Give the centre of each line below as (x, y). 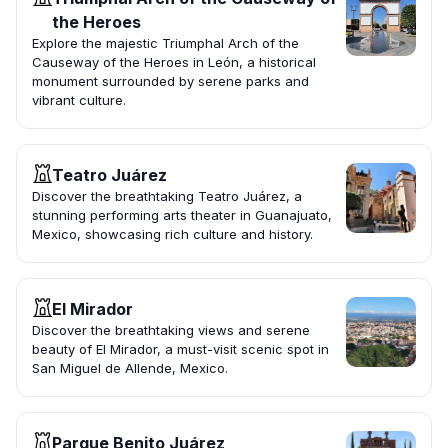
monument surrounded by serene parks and (170, 81)
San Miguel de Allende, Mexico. (130, 368)
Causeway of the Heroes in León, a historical (174, 62)
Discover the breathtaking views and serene (171, 330)
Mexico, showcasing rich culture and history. (172, 234)
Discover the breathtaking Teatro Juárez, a (167, 196)
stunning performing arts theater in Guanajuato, (182, 215)
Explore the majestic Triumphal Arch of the (165, 43)
